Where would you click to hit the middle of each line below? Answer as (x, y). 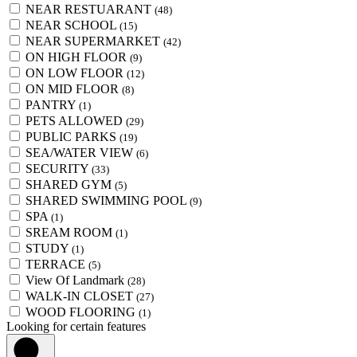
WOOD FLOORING (82, 312)
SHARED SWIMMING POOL (108, 201)
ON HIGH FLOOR (78, 57)
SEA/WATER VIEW (81, 153)
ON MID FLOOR (74, 89)
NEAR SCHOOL (73, 25)
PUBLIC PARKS (73, 137)
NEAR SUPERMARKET (94, 41)
